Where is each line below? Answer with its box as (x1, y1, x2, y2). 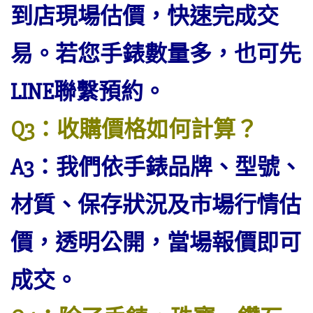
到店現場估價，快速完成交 (10, 3, 279, 30)
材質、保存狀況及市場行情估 (10, 191, 301, 219)
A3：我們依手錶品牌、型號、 (10, 154, 302, 181)
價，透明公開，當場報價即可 (10, 229, 301, 256)
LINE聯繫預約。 (10, 78, 166, 105)
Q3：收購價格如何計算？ (10, 116, 258, 143)
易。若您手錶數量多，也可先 (10, 41, 301, 68)
